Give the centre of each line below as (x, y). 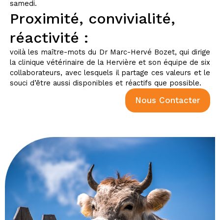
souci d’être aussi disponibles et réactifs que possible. (106, 83)
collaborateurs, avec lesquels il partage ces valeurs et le (110, 73)
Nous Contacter (168, 100)
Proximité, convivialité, (93, 19)
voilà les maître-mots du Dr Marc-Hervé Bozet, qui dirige (110, 52)
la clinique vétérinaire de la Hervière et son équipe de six (110, 63)
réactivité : (49, 38)
